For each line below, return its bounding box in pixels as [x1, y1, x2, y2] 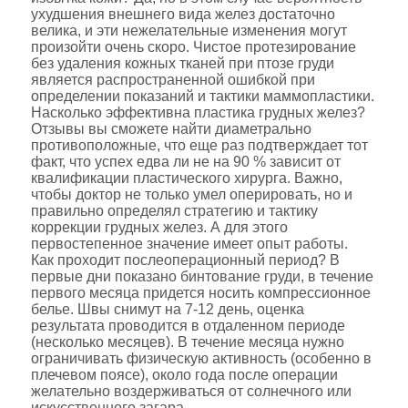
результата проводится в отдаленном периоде [30, 318, 345, 333]
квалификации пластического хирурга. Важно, [30, 170, 342, 186]
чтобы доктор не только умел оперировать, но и [30, 187, 352, 202]
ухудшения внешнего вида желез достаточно [30, 6, 335, 22]
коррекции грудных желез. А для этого [30, 219, 288, 235]
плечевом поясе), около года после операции [30, 367, 338, 382]
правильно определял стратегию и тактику [30, 203, 318, 219]
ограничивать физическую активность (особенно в [30, 351, 372, 366]
